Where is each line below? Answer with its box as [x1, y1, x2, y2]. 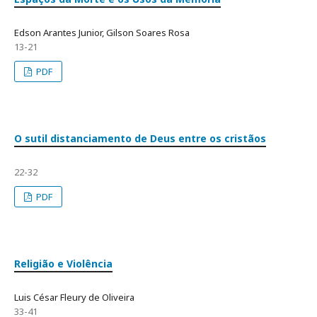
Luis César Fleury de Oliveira [14, 291, 134, 304]
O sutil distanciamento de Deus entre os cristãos [14, 132, 266, 145]
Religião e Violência [14, 257, 113, 270]
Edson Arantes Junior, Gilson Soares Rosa [14, 26, 190, 39]
